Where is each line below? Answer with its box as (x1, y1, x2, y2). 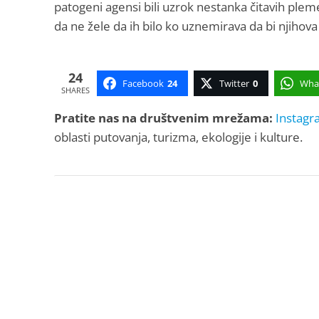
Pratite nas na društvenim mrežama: (53, 110, 273, 126)
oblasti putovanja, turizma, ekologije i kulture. (53, 129, 303, 145)
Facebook (122, 77, 164, 90)
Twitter (219, 77, 249, 90)
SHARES (61, 84, 90, 95)
